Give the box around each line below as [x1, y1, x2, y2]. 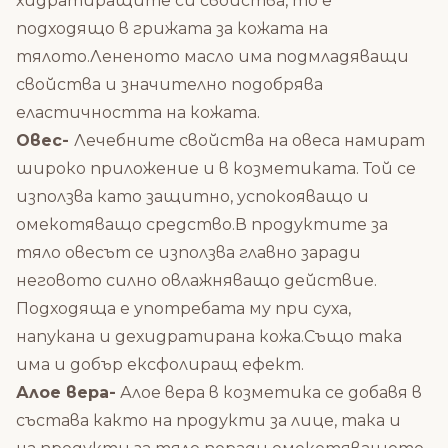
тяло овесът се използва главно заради [16, 243, 361, 262]
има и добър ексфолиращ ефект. [16, 355, 304, 374]
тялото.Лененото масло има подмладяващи [16, 47, 409, 66]
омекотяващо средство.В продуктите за [16, 215, 388, 234]
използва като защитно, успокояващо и [16, 187, 369, 206]
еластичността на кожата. [16, 103, 260, 122]
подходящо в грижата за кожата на [16, 19, 328, 38]
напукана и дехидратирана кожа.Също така [16, 327, 402, 346]
